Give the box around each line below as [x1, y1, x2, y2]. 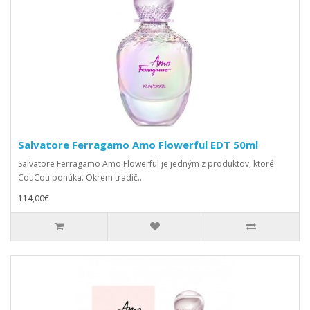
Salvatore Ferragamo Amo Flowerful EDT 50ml [18, 138, 258, 152]
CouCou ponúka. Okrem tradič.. [18, 172, 142, 183]
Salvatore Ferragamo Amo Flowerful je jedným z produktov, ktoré [18, 158, 274, 170]
